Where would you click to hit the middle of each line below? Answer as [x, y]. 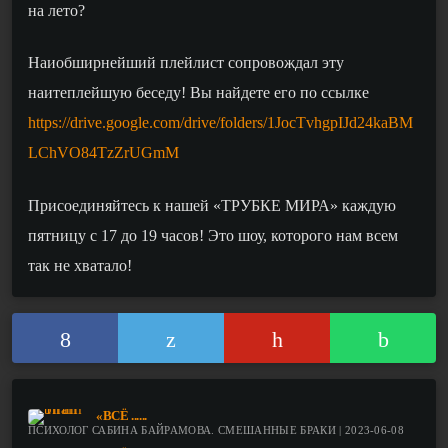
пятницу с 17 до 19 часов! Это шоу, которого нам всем [213, 235]
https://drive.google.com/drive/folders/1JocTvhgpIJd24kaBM [220, 123]
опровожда [272, 63]
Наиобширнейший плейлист [128, 63]
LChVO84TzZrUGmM [103, 153]
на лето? [56, 11]
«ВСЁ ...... [121, 416]
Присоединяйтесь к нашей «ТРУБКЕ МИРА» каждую [212, 205]
